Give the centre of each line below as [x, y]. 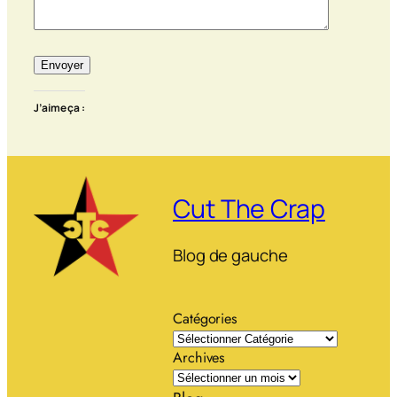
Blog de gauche [230, 255]
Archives [199, 358]
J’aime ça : [59, 108]
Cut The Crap [249, 209]
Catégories [205, 319]
